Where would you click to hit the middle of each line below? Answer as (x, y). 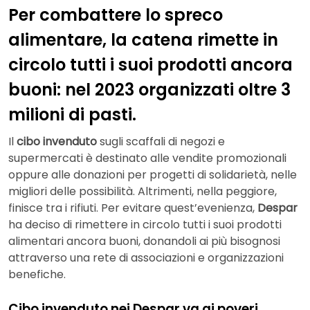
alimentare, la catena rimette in (143, 39)
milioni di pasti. (72, 114)
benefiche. (37, 275)
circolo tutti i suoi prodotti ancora (151, 64)
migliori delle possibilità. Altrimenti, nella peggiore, (143, 192)
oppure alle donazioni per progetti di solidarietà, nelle (153, 175)
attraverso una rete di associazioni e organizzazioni (146, 258)
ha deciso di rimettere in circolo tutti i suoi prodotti (145, 225)
